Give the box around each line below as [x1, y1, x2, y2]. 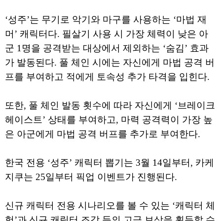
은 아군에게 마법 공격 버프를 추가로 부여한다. [5, 129, 200, 140]
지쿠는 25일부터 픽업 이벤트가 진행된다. [5, 172, 180, 183]
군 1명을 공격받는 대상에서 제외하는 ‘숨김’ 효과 [5, 43, 209, 54]
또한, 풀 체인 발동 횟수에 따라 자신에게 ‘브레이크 [5, 100, 215, 111]
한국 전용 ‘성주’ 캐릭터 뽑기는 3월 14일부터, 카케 [5, 157, 214, 168]
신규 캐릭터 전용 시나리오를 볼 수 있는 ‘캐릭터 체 [5, 200, 215, 211]
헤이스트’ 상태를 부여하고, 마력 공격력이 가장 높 [5, 114, 213, 125]
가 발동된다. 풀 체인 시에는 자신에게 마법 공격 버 [5, 57, 215, 68]
